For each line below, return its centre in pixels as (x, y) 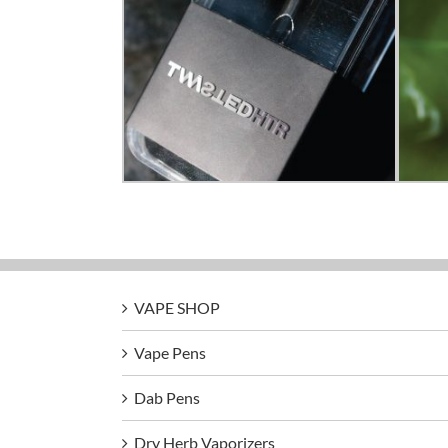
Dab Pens (167, 397)
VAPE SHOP (177, 307)
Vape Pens (170, 352)
